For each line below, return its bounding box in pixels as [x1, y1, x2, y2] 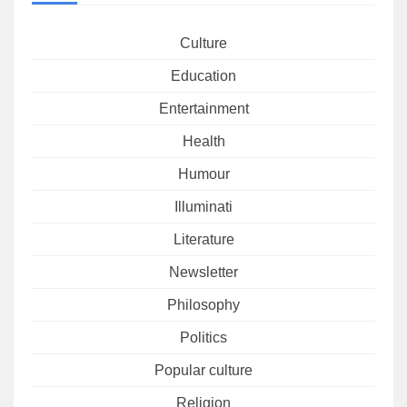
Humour [177, 166, 230, 183]
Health [182, 134, 225, 150]
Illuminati [174, 199, 233, 215]
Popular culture [154, 362, 253, 379]
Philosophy [167, 297, 240, 313]
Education [171, 68, 236, 84]
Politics [180, 330, 227, 346]
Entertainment [158, 101, 249, 117]
